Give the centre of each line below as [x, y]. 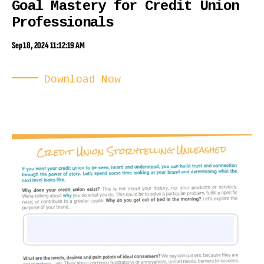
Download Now [82, 79]
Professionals [63, 22]
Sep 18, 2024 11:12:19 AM [48, 45]
